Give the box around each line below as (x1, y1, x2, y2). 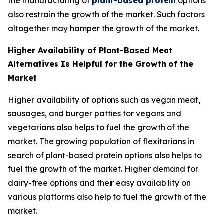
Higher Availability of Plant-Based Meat (8, 45, 172, 55)
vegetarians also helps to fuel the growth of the (8, 122, 189, 132)
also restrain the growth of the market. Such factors (8, 9, 205, 19)
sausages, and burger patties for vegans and (8, 108, 181, 118)
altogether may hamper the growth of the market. (8, 23, 199, 33)
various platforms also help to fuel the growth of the (8, 191, 206, 202)
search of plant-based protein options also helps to (8, 150, 202, 160)
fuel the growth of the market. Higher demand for (8, 164, 198, 174)
